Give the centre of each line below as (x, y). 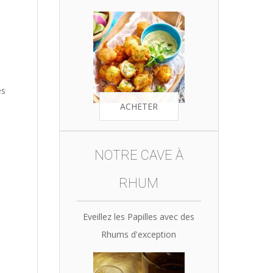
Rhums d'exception (139, 234)
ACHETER (139, 106)
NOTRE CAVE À (139, 155)
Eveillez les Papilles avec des (139, 217)
